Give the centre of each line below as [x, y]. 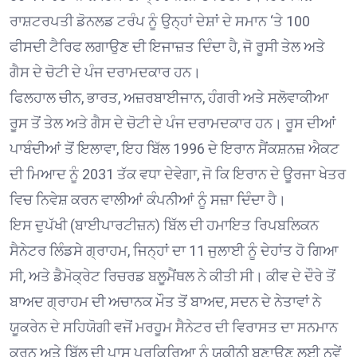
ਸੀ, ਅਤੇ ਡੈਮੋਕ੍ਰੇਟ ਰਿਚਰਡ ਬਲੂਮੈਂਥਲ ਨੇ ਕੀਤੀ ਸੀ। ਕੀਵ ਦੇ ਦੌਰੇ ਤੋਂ [173, 276]
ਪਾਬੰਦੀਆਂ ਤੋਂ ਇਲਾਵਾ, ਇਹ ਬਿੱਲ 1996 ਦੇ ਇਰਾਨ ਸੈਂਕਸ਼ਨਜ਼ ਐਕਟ [175, 148]
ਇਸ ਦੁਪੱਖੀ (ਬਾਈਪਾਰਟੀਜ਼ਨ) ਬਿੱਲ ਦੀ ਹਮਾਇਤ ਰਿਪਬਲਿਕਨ [164, 225]
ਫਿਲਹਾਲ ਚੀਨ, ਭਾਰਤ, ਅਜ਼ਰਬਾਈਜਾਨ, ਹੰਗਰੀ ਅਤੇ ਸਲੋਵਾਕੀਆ [169, 97]
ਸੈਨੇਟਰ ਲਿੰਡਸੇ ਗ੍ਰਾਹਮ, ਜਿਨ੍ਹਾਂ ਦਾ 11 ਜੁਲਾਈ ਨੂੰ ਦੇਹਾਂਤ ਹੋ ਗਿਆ [174, 250]
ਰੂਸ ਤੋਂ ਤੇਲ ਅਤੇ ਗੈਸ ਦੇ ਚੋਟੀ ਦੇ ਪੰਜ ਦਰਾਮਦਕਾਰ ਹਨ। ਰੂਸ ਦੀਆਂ [173, 123]
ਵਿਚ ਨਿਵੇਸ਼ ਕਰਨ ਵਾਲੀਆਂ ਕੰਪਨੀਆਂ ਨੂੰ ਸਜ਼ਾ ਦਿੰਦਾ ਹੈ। [148, 199]
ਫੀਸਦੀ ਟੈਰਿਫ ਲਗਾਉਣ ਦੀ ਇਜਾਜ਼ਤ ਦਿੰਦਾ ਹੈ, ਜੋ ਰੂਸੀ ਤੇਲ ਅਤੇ [167, 46]
